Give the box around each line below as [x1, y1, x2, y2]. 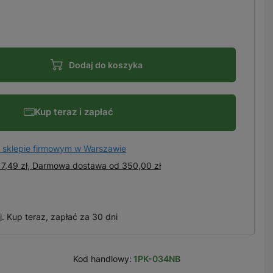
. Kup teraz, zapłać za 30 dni [2, 211, 118, 222]
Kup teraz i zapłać [34, 105, 113, 118]
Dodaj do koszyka [69, 60, 143, 70]
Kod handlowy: [73, 253, 132, 264]
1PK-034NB [133, 253, 180, 264]
